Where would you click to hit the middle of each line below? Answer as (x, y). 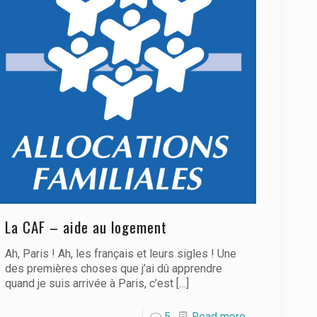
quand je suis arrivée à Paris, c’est (90, 284)
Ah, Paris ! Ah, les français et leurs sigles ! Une (121, 254)
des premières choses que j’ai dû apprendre (114, 269)
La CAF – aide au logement (86, 227)
